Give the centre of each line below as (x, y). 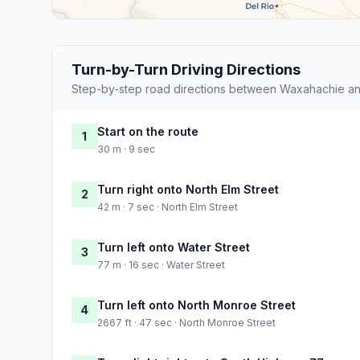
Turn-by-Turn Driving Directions (186, 70)
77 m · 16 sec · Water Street (161, 265)
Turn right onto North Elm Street (188, 190)
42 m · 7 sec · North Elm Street (168, 207)
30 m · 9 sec (126, 149)
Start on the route (148, 132)
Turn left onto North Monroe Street (196, 305)
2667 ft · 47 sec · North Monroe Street (186, 323)
